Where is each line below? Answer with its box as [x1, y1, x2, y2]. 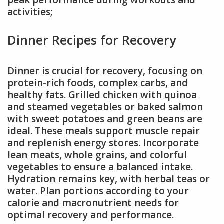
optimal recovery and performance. [7, 208, 174, 221]
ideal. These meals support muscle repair [7, 124, 200, 137]
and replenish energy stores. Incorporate [7, 136, 199, 149]
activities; [7, 5, 53, 19]
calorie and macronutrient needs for [7, 196, 179, 209]
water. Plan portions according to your [7, 184, 189, 197]
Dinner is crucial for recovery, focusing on [7, 64, 202, 77]
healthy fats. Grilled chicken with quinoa [7, 88, 197, 101]
